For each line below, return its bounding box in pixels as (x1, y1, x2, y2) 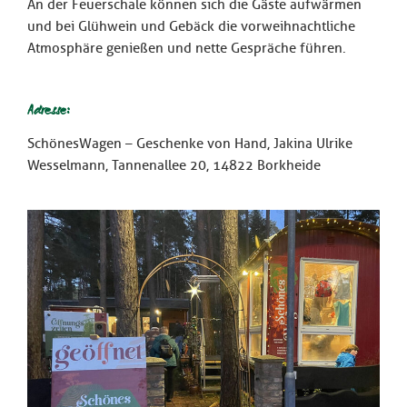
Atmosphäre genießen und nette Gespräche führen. (27, 40, 346, 57)
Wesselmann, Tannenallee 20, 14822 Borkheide (27, 156, 321, 174)
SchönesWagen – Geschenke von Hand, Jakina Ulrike (27, 134, 352, 152)
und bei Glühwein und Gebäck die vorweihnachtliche (27, 18, 355, 35)
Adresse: (27, 100, 70, 123)
